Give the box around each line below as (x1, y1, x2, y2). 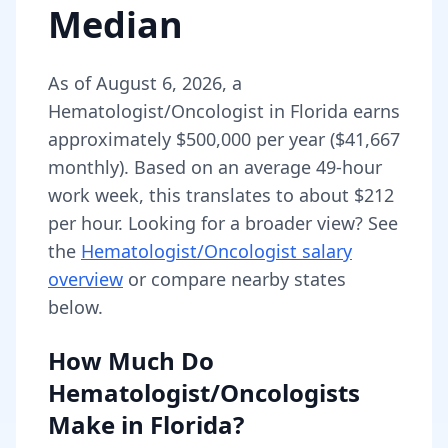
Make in (48, 408, 150, 441)
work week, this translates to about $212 (48, 183, 394, 207)
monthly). (48, 155, 134, 179)
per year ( (251, 127, 335, 151)
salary (297, 239, 352, 263)
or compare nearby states (123, 267, 346, 291)
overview (48, 267, 123, 291)
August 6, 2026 (96, 71, 222, 95)
